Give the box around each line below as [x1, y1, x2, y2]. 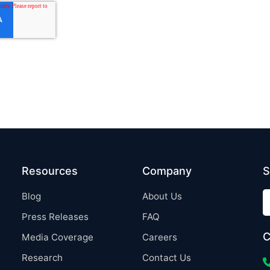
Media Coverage [22, 231, 93, 243]
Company [142, 164, 192, 177]
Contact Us [142, 251, 191, 263]
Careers [142, 231, 177, 243]
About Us [142, 190, 182, 202]
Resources [22, 164, 78, 177]
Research [22, 251, 63, 263]
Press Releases [22, 210, 89, 222]
